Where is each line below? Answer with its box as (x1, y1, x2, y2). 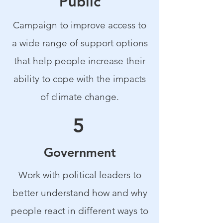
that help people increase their (14, 55, 145, 67)
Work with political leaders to (18, 169, 141, 181)
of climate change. (40, 91, 119, 103)
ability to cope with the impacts (13, 73, 146, 85)
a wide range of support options (11, 37, 148, 49)
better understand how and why (12, 187, 147, 199)
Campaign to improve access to (13, 19, 146, 31)
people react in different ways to (11, 205, 148, 217)
